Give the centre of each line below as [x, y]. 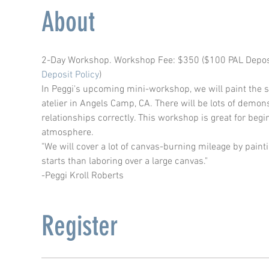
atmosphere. [67, 132]
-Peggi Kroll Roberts [82, 176]
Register [80, 226]
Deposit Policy [70, 75]
